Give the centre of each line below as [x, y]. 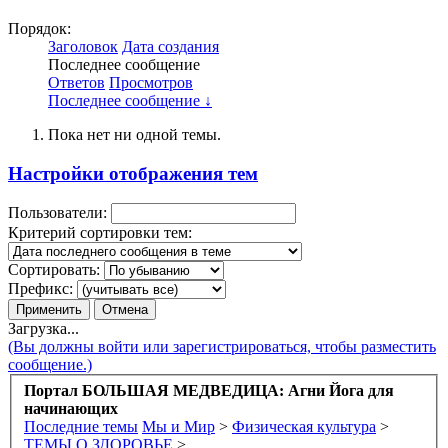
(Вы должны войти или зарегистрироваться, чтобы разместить [222, 347]
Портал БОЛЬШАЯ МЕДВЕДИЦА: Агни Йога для [209, 390]
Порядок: [39, 28]
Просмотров [151, 82]
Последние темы [81, 426]
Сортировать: [54, 270]
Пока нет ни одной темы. [134, 134]
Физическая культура [304, 426]
